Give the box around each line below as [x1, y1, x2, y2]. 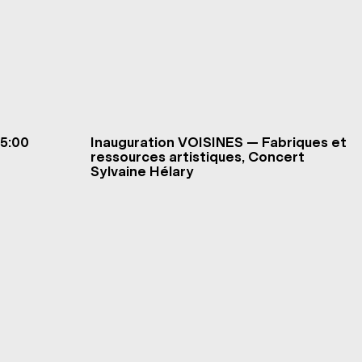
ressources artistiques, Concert [248, 149, 305, 165]
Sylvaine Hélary [90, 163, 194, 179]
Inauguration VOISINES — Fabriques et [90, 134, 347, 150]
